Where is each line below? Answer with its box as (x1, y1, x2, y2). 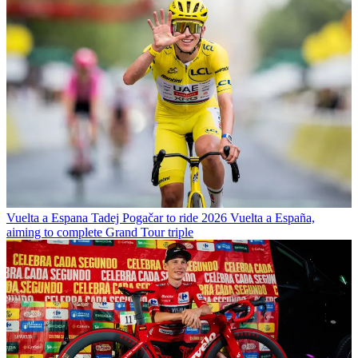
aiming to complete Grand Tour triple (6, 225, 193, 240)
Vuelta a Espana (6, 211, 88, 225)
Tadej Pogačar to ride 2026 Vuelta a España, (91, 211, 315, 225)
